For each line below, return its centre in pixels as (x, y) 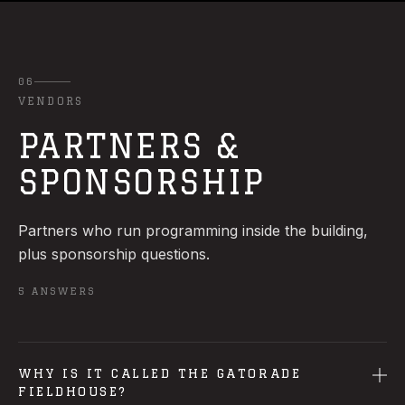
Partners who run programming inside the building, (193, 231)
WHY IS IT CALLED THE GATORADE (160, 373)
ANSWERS (63, 291)
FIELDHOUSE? (73, 391)
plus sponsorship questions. (114, 254)
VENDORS (51, 101)
